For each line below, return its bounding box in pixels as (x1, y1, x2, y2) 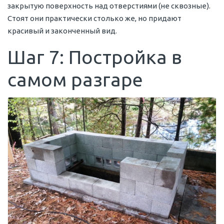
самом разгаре (7, 68, 143, 90)
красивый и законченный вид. (7, 26, 117, 35)
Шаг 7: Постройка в (7, 46, 182, 67)
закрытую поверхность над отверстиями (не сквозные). (7, 1, 210, 10)
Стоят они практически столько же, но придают (7, 13, 181, 22)
